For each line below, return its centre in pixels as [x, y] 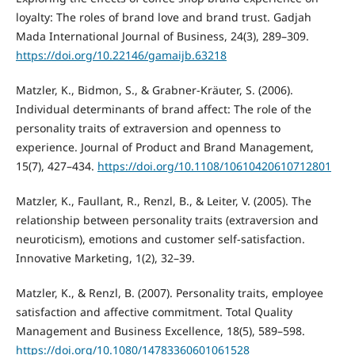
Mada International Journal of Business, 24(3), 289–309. [162, 36]
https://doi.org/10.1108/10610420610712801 [214, 166]
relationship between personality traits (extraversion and [167, 220]
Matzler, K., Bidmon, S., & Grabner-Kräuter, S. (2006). [154, 90]
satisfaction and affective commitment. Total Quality [154, 312]
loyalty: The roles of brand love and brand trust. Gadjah [163, 17]
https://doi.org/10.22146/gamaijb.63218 [121, 55]
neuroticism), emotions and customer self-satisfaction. [160, 239]
